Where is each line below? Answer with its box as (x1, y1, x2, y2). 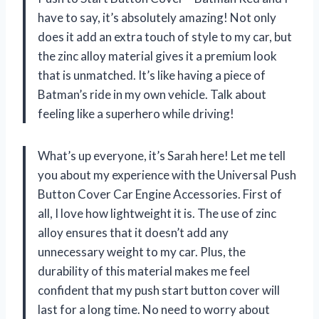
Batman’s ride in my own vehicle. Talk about (38, 86, 266, 102)
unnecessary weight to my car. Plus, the (38, 244, 246, 259)
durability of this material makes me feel (38, 263, 250, 278)
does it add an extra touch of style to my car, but (38, 28, 292, 44)
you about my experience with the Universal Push (38, 167, 296, 182)
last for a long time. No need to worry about (38, 301, 270, 317)
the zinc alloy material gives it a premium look (38, 48, 277, 63)
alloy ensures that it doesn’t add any (38, 224, 229, 240)
